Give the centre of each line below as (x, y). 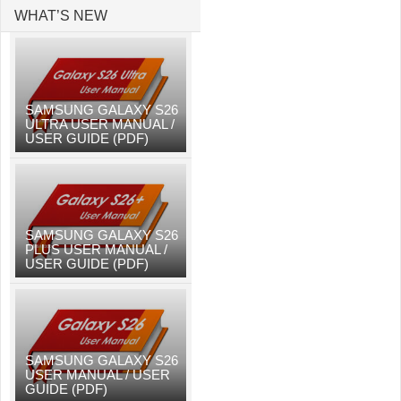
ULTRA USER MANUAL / (100, 124)
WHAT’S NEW (61, 16)
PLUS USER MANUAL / (96, 250)
